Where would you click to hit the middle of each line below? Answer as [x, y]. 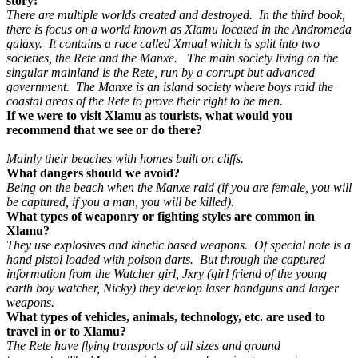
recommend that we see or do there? [104, 130]
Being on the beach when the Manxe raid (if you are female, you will [179, 188]
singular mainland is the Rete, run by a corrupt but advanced [161, 73]
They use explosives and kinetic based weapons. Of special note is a [179, 245]
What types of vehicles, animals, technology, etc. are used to [166, 317]
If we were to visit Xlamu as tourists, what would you [149, 116]
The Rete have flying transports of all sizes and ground [143, 346]
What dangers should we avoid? [96, 173]
